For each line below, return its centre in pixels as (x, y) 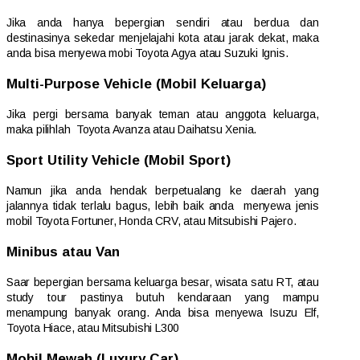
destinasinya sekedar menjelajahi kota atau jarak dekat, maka (163, 38)
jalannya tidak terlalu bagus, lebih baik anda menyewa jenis (163, 206)
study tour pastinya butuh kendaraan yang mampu (163, 298)
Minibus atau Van (63, 252)
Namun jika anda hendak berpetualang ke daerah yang (163, 191)
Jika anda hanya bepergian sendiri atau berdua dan (163, 23)
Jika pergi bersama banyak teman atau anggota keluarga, (163, 115)
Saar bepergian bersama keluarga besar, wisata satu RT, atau (163, 282)
